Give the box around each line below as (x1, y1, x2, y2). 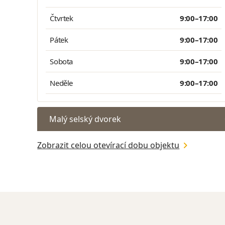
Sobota (50, 56, 73, 66)
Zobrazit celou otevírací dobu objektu (37, 140, 180, 151)
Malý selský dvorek (49, 114, 122, 125)
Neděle (50, 78, 73, 88)
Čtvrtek (50, 13, 73, 23)
